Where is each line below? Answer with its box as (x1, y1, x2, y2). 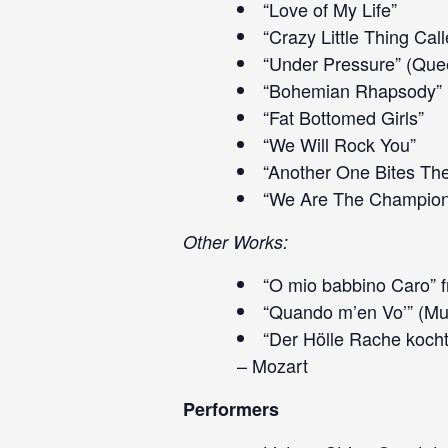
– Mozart (237, 352, 308, 378)
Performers (183, 396, 279, 422)
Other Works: (183, 229, 288, 254)
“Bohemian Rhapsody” (263, 77, 442, 103)
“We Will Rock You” (263, 131, 416, 157)
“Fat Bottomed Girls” (263, 104, 424, 130)
